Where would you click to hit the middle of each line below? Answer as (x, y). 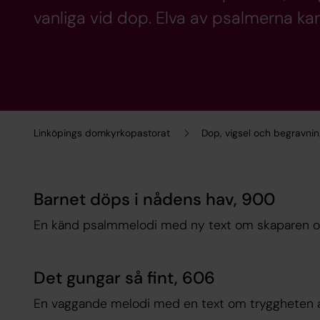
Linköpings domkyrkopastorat (101, 133)
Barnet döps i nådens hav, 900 (154, 200)
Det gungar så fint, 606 (124, 278)
